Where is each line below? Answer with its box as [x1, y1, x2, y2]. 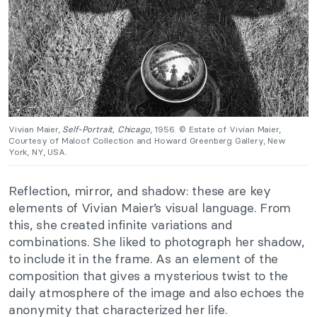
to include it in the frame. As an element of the [8, 250, 279, 267]
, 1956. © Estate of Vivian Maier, [149, 123, 281, 134]
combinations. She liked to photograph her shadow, [8, 233, 305, 250]
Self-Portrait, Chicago [62, 123, 150, 134]
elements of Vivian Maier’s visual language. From [8, 199, 292, 216]
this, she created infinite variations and [8, 216, 232, 233]
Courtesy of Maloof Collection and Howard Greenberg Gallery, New [8, 134, 286, 146]
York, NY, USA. [8, 146, 67, 157]
